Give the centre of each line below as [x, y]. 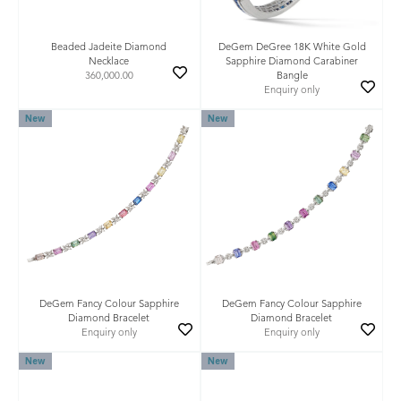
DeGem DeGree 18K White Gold [292, 47]
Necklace [109, 62]
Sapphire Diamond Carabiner [292, 62]
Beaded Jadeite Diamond [109, 47]
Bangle [292, 76]
